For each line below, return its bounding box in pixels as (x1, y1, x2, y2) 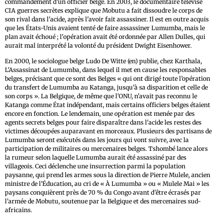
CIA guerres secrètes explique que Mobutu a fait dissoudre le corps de (5, 6, 202, 14)
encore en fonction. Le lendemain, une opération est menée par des (5, 109, 195, 117)
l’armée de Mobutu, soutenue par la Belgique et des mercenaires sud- (5, 197, 201, 205)
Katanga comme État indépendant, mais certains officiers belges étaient (5, 101, 210, 109)
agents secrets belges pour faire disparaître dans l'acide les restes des (5, 118, 201, 126)
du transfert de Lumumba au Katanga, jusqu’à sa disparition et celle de (5, 83, 208, 91)
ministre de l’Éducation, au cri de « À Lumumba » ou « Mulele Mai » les (5, 180, 209, 187)
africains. (5, 206, 32, 214)
